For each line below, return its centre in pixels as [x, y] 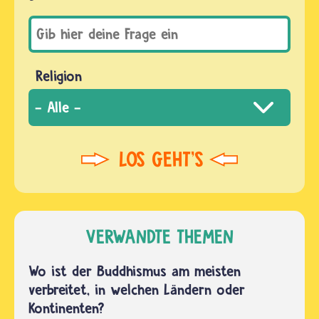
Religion [59, 76]
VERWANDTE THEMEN [159, 237]
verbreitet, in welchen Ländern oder [137, 290]
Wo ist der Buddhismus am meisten [135, 271]
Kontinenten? [67, 308]
